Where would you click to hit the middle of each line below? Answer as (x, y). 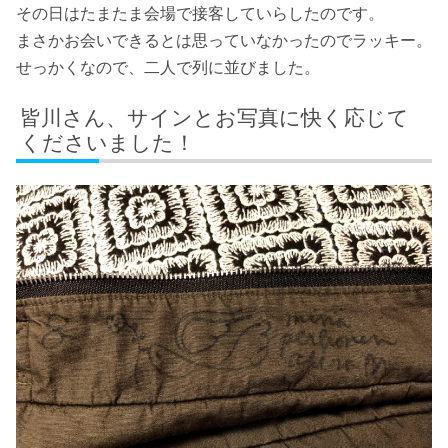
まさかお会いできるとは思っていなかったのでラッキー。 (224, 41)
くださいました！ (108, 142)
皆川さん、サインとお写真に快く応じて (215, 117)
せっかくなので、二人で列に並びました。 (168, 68)
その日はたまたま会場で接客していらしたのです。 (200, 14)
